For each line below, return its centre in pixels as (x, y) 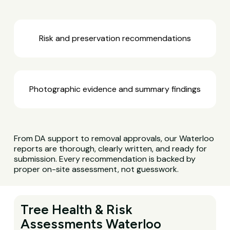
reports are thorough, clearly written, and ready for (111, 148)
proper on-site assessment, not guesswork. (97, 169)
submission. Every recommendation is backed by (105, 159)
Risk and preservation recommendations (115, 39)
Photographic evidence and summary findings (115, 89)
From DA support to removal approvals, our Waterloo (114, 138)
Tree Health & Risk (77, 209)
